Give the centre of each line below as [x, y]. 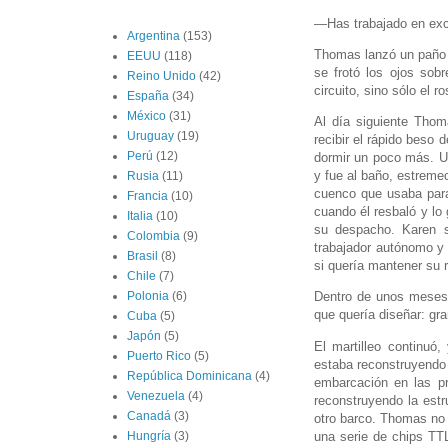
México [146, 116]
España [148, 96]
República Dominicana [189, 376]
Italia [140, 216]
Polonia [148, 296]
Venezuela [156, 396]
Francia [147, 196]
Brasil [142, 256]
